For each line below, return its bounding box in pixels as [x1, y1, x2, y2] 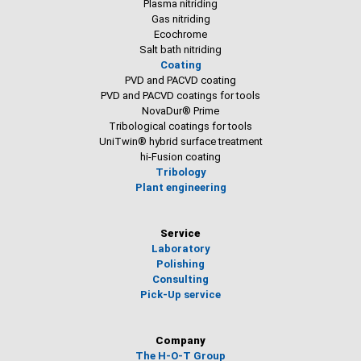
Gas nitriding [151, 13, 210, 25]
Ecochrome [154, 28, 207, 40]
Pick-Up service [140, 288, 221, 301]
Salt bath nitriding [139, 44, 222, 56]
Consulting [152, 273, 209, 285]
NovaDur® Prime [142, 105, 219, 117]
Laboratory [151, 243, 210, 255]
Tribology [155, 166, 206, 178]
